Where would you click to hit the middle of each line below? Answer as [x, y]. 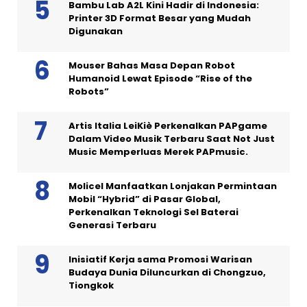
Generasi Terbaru [112, 225]
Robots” [89, 92]
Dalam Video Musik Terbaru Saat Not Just [172, 139]
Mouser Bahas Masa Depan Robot [152, 66]
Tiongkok [91, 286]
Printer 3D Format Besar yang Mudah [160, 19]
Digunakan [96, 32]
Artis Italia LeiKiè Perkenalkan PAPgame [168, 126]
